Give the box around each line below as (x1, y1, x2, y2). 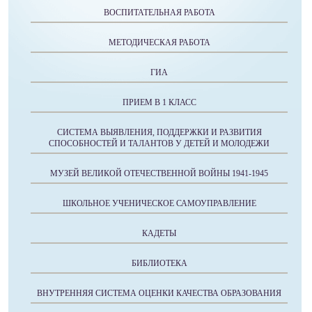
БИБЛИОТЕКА (131, 258, 187, 268)
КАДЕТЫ (142, 228, 176, 238)
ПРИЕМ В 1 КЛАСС (122, 97, 196, 107)
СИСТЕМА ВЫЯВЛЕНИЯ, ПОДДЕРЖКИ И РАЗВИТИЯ (56, 127, 262, 137)
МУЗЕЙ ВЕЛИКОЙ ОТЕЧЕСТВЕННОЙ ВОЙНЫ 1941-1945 (50, 169, 268, 178)
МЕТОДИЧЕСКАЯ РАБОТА (108, 38, 210, 47)
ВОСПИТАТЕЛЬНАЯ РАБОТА (103, 8, 215, 17)
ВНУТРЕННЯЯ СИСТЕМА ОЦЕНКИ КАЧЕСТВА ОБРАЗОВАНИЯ (37, 288, 281, 298)
